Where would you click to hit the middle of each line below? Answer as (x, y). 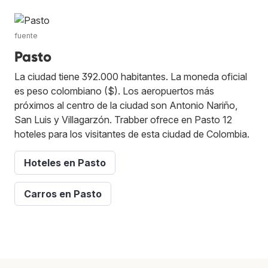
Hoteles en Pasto (65, 162)
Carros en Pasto (63, 194)
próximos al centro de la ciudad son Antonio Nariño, (126, 105)
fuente (26, 35)
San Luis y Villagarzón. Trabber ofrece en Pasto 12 (123, 119)
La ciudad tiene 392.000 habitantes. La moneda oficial (131, 76)
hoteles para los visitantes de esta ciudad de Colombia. (132, 134)
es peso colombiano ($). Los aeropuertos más (114, 91)
